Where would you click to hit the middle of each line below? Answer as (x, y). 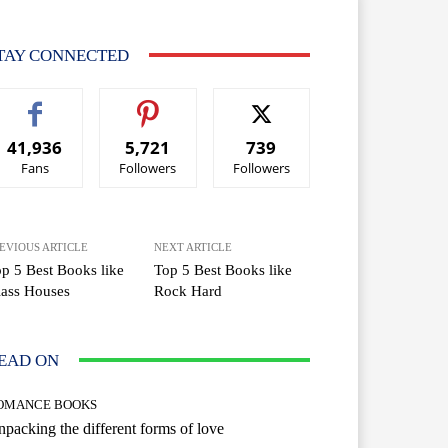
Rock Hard (188, 290)
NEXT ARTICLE (193, 246)
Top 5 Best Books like (223, 269)
